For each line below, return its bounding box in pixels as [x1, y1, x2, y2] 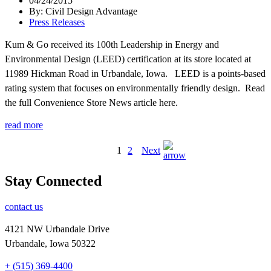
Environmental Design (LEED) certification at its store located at [5, 53, 251, 64]
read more [5, 119, 43, 130]
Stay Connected [5, 172, 102, 189]
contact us [5, 201, 43, 212]
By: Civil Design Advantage [29, 5, 137, 16]
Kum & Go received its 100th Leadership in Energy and [5, 39, 219, 50]
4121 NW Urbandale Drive [5, 223, 109, 234]
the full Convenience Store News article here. [5, 97, 183, 108]
